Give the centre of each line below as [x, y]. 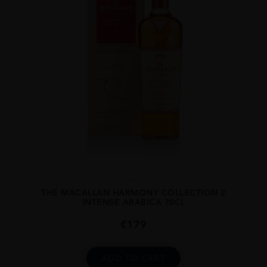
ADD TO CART [133, 258]
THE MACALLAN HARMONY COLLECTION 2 [133, 192]
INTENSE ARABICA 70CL [133, 202]
